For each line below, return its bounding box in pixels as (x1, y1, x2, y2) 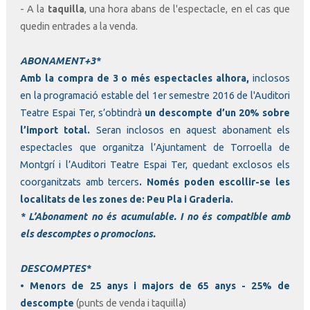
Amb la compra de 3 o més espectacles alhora (20, 72, 247, 84)
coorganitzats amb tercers (20, 176, 140, 188)
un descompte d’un (141, 107, 239, 118)
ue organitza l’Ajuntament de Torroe (84, 141, 262, 153)
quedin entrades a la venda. (20, 20, 138, 32)
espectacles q (20, 141, 85, 153)
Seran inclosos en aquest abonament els (95, 124, 291, 136)
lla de (262, 141, 291, 153)
